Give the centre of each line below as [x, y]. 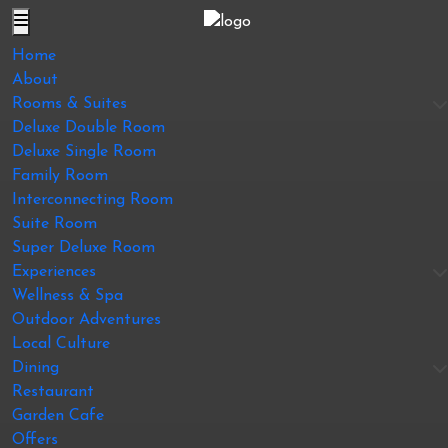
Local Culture [61, 344]
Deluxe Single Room [84, 152]
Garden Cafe [58, 416]
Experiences [54, 272]
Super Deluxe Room [83, 248]
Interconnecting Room [92, 200]
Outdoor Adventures [86, 320]
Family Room [60, 176]
